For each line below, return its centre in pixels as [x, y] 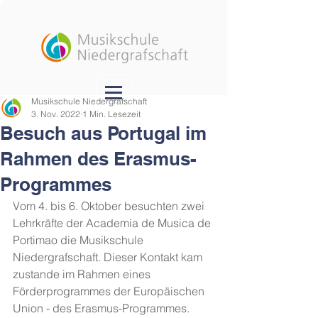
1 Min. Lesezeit [111, 114]
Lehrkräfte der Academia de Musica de [113, 223]
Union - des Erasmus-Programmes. [101, 308]
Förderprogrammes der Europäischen [110, 291]
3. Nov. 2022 [56, 114]
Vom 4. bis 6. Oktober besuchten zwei [110, 206]
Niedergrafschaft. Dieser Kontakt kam [109, 257]
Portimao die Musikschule [79, 240]
